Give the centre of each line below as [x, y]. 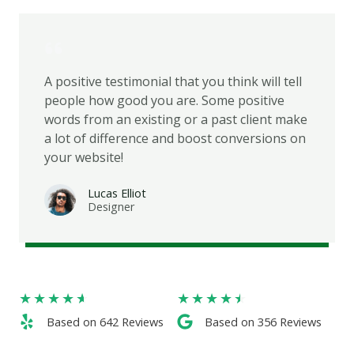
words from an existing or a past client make [176, 119]
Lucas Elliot [117, 192]
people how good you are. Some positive [164, 100]
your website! [84, 157]
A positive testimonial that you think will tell [173, 81]
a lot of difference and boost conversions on [175, 138]
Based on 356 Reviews [263, 321]
